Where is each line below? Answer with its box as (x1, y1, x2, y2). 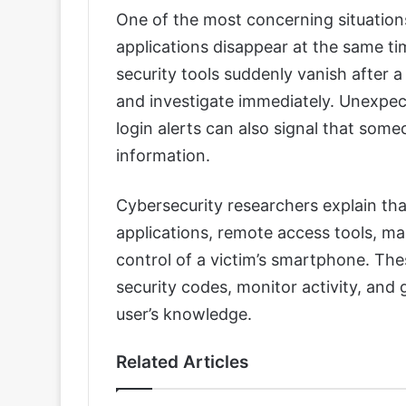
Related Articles (116, 352, 248, 373)
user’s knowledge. (116, 304, 252, 324)
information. (116, 146, 210, 166)
